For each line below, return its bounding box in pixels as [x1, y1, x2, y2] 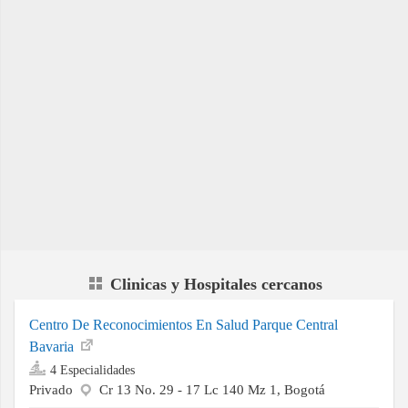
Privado [29, 382, 76, 398]
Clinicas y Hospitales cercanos [109, 275, 322, 294]
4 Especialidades [50, 362, 135, 378]
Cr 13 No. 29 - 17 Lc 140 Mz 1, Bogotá [99, 382, 325, 398]
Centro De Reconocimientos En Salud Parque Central [29, 317, 338, 333]
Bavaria [29, 339, 77, 355]
